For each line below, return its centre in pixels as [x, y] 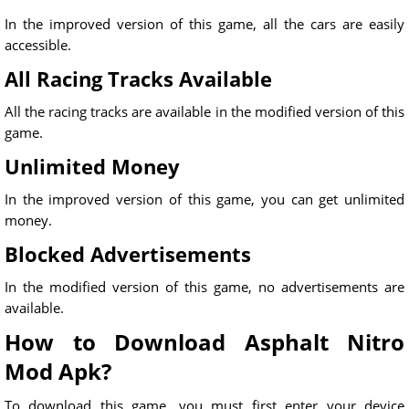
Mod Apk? [58, 372]
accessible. [38, 45]
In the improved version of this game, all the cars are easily [204, 24]
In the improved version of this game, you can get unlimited [204, 199]
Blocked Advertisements [128, 254]
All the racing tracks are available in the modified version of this [204, 112]
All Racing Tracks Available [138, 79]
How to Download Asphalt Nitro [204, 342]
